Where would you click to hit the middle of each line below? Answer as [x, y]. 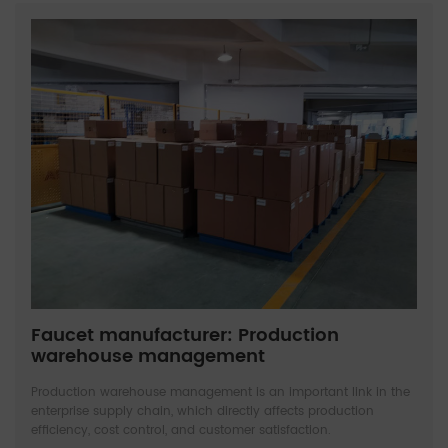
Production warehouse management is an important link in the [220, 392]
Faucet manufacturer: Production [185, 335]
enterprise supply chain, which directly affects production [202, 411]
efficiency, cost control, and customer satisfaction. [181, 430]
